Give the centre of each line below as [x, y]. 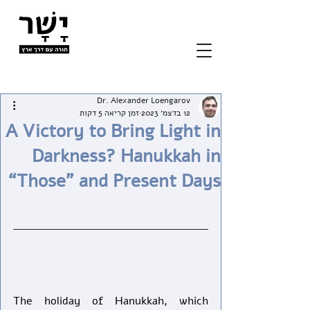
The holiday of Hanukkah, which [111, 301]
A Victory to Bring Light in [113, 131]
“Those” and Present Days [115, 181]
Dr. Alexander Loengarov [144, 100]
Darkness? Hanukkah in [126, 156]
